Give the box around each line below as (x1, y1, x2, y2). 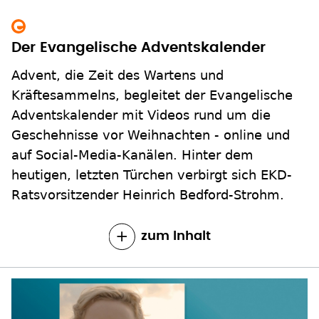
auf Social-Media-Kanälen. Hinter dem (11, 147, 253, 163)
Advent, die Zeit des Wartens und (11, 68, 224, 83)
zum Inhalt (140, 230, 211, 244)
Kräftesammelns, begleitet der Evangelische (11, 88, 293, 103)
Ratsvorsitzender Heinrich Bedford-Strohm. (11, 187, 284, 203)
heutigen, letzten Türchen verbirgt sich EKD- (11, 167, 292, 183)
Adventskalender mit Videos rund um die (11, 108, 271, 123)
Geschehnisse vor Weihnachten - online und (11, 127, 290, 143)
